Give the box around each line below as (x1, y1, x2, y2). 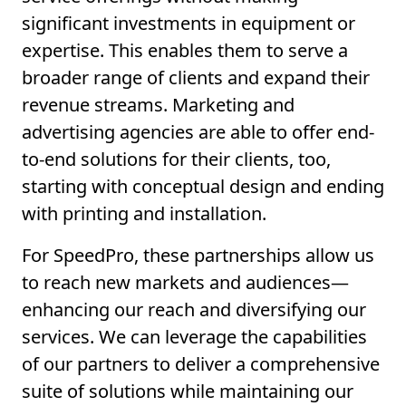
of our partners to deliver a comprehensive (22, 352, 380, 377)
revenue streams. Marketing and (22, 92, 295, 118)
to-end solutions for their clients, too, (22, 147, 331, 172)
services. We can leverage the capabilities (22, 324, 367, 350)
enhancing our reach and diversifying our (22, 297, 366, 323)
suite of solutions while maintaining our (22, 379, 353, 404)
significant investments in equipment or (22, 11, 355, 36)
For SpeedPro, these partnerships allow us (22, 243, 374, 268)
